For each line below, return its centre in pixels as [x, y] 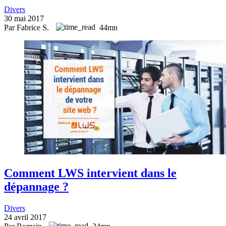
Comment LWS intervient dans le [90, 173]
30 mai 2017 [24, 18]
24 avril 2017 [25, 217]
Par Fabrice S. [27, 27]
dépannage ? [36, 186]
